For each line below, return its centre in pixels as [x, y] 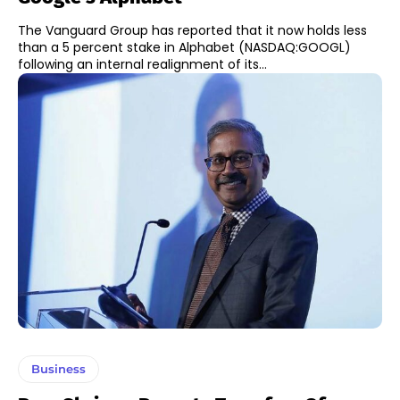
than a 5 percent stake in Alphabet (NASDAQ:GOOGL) [184, 48]
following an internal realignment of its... [142, 65]
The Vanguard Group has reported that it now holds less [192, 31]
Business [58, 368]
